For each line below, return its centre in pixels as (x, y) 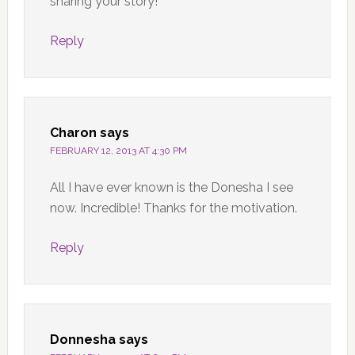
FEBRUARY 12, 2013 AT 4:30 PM (118, 150)
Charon (73, 132)
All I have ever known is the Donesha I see (171, 187)
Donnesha (82, 339)
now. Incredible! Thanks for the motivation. (173, 208)
